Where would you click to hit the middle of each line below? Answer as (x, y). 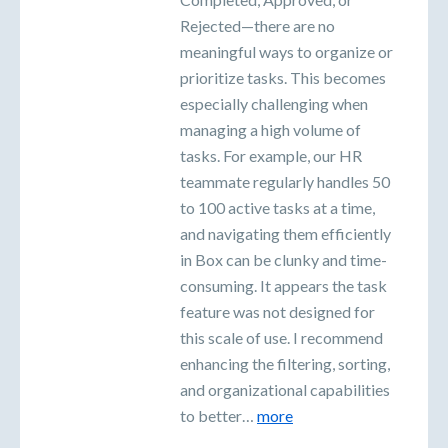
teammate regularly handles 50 (285, 181)
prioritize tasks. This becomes (283, 77)
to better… (218, 415)
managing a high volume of (270, 129)
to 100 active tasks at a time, (277, 207)
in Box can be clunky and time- (283, 259)
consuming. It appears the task (283, 285)
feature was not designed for (277, 311)
